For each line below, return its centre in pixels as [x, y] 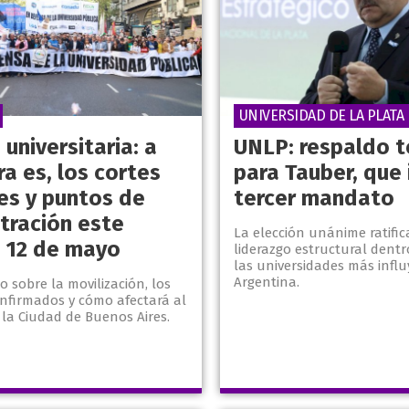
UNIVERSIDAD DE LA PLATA [321, 116]
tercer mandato [314, 199]
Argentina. [266, 283]
